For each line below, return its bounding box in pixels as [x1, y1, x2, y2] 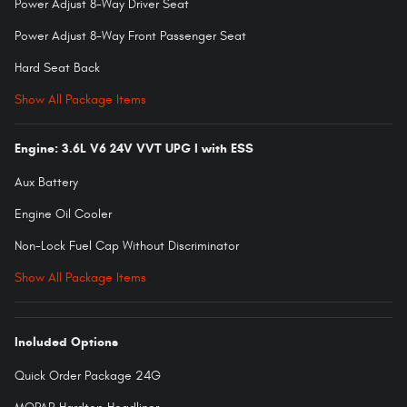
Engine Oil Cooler [15, 205, 112, 222]
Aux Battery [15, 174, 78, 190]
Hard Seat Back [15, 59, 100, 75]
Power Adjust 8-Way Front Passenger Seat [15, 27, 246, 44]
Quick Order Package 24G [15, 367, 161, 383]
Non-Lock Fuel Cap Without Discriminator [15, 237, 239, 253]
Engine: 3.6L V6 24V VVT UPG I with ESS [15, 140, 253, 156]
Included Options [15, 333, 118, 350]
